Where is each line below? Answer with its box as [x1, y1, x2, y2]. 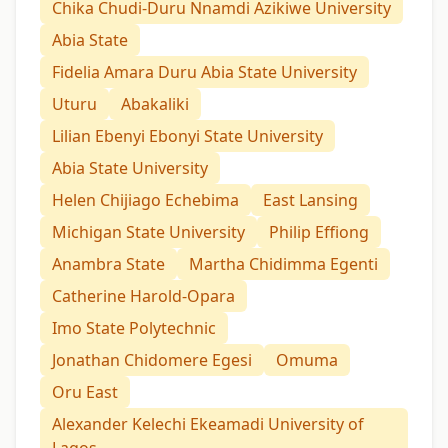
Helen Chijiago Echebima [52, 189, 239, 212]
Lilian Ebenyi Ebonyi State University [52, 125, 323, 148]
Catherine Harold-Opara [52, 285, 235, 308]
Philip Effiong [269, 221, 369, 244]
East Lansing [263, 189, 358, 212]
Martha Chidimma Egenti [189, 253, 378, 276]
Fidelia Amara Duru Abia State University [52, 61, 357, 84]
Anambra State [52, 253, 165, 276]
